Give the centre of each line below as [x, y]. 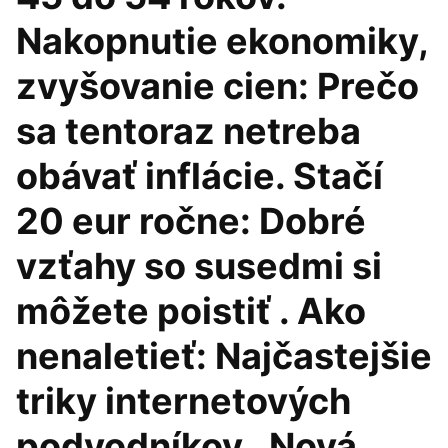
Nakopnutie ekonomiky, [222, 41]
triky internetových [183, 401]
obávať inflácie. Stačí [199, 176]
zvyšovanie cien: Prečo [217, 86]
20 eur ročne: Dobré [191, 221]
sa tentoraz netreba [188, 131]
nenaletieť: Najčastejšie [224, 356]
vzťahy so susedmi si [199, 266]
